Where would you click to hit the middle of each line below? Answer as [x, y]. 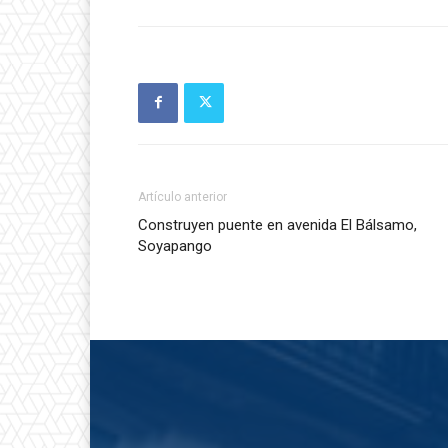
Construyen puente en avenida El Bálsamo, [277, 224]
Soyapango [175, 245]
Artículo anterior [182, 196]
